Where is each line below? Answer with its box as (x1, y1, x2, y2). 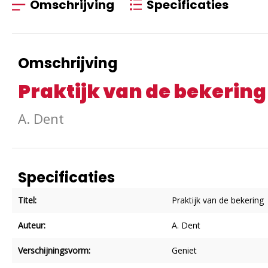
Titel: (18, 194, 36, 206)
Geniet (172, 244, 197, 256)
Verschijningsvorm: (18, 244, 90, 256)
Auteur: (18, 219, 45, 231)
